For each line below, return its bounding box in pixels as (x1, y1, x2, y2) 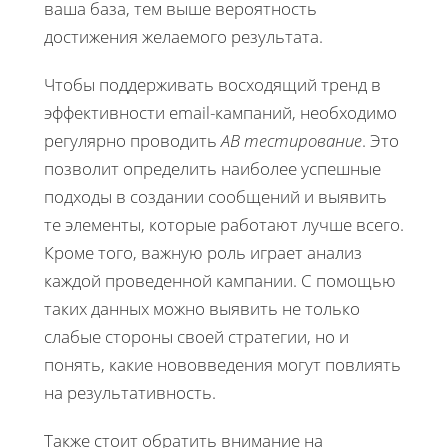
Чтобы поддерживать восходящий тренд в (44, 73, 381, 97)
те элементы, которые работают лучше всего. (44, 213, 404, 237)
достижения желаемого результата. (44, 25, 323, 49)
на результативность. (44, 381, 216, 405)
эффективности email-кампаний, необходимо (44, 101, 397, 125)
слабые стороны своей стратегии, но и (44, 325, 349, 349)
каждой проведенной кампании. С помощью (44, 269, 396, 293)
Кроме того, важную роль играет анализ (44, 241, 362, 265)
